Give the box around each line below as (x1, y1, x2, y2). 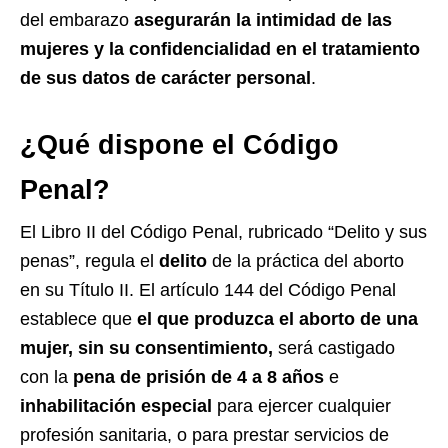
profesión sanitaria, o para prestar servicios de (20, 424, 389, 445)
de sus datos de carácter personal (20, 67, 311, 88)
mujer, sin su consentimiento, (20, 337, 273, 358)
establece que (20, 308, 137, 329)
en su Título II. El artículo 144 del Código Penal (20, 279, 396, 300)
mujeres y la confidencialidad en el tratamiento (20, 38, 420, 59)
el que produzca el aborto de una (137, 308, 418, 329)
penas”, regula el (20, 250, 159, 271)
